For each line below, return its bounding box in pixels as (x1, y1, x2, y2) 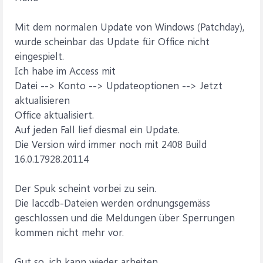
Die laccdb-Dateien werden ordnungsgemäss (15, 196, 210, 209)
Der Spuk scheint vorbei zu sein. (15, 181, 156, 194)
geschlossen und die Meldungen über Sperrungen (15, 211, 235, 224)
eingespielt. (15, 49, 64, 62)
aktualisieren (15, 93, 70, 106)
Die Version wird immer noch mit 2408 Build (15, 137, 207, 150)
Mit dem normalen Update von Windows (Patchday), (15, 20, 245, 33)
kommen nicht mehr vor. (15, 225, 124, 238)
